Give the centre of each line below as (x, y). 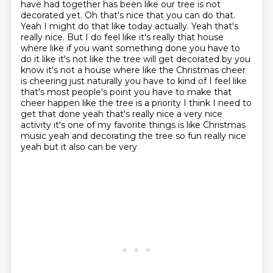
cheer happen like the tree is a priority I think (116, 103)
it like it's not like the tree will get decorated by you (142, 59)
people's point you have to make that (151, 92)
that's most (46, 92)
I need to (232, 103)
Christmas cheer (211, 70)
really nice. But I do (62, 37)
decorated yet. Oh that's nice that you (102, 15)
